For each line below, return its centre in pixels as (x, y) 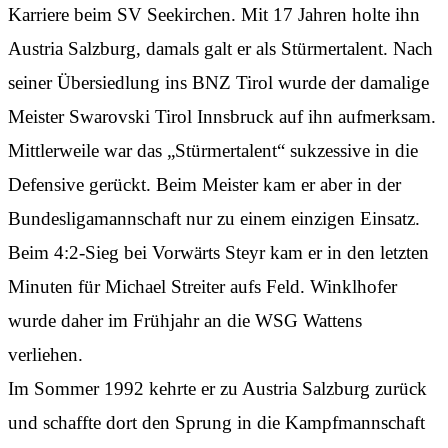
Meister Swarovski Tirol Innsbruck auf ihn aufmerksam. (222, 117)
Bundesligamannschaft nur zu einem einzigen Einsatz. (214, 219)
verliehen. (45, 355)
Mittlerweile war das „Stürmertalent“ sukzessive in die (213, 151)
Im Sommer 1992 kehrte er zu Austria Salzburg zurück (217, 389)
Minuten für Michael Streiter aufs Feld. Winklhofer (202, 287)
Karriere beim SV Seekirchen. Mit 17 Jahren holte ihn (214, 15)
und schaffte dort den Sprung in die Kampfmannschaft (216, 423)
